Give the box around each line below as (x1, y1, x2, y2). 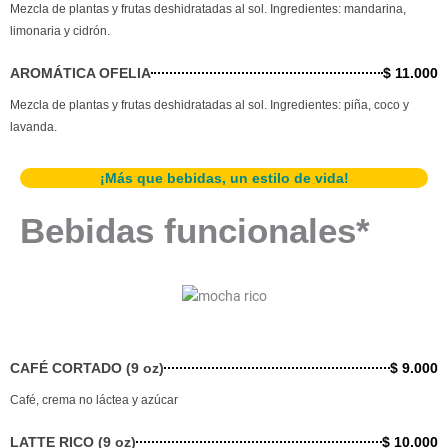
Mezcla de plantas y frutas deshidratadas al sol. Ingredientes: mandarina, (10, 2, 406, 17)
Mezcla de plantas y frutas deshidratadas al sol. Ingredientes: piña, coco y (10, 98, 409, 113)
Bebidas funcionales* (20, 211, 370, 251)
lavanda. (10, 120, 57, 135)
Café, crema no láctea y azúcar (10, 392, 178, 407)
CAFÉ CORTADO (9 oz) (10, 359, 164, 376)
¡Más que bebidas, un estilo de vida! (99, 170, 349, 187)
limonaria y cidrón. (10, 24, 110, 39)
